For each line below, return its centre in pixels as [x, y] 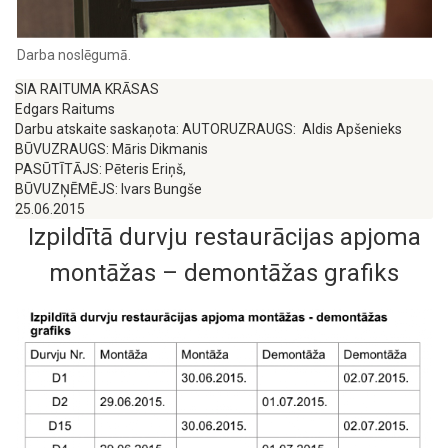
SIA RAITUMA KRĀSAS [87, 89]
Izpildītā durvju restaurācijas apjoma [224, 237]
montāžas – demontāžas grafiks [224, 273]
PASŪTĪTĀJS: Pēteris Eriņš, [102, 169]
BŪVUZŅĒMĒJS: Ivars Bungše [108, 189]
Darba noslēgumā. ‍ [75, 55]
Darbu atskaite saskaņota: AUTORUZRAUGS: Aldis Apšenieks [210, 129]
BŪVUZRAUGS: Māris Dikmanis [111, 149]
